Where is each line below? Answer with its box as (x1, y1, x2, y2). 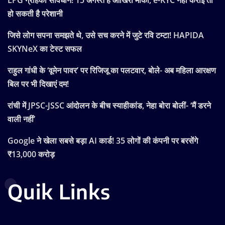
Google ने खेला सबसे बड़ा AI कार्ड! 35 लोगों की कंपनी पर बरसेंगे (8, 135, 198, 146)
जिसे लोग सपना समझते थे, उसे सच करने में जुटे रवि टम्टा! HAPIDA (8, 29, 204, 41)
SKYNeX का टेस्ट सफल (8, 43, 82, 54)
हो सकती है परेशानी (8, 8, 63, 19)
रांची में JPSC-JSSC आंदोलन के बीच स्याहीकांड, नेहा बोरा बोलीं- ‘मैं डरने (8, 99, 211, 111)
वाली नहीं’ (8, 113, 35, 125)
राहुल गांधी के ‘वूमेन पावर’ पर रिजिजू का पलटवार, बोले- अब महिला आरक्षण (8, 64, 216, 76)
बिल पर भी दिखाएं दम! (8, 78, 69, 89)
